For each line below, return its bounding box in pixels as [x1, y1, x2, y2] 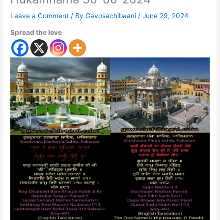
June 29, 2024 [142, 11, 189, 20]
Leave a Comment [10, 11, 69, 20]
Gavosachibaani [85, 11, 138, 20]
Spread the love [10, 28, 62, 37]
